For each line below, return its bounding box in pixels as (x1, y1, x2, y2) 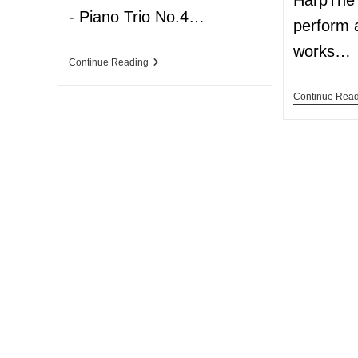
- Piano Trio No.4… (68, 8, 205, 26)
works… (293, 42, 352, 61)
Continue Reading (68, 57, 149, 69)
